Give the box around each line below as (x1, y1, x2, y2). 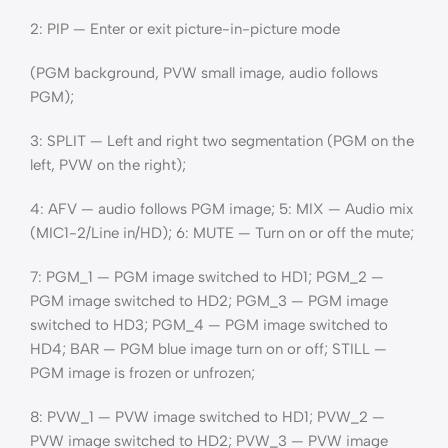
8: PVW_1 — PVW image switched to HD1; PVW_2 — (30, 408, 385, 426)
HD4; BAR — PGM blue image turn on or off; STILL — (30, 340, 387, 358)
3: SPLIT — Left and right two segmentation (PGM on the (30, 132, 414, 150)
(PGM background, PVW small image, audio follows (30, 64, 378, 82)
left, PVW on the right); (30, 156, 186, 174)
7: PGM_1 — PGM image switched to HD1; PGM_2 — (30, 268, 384, 286)
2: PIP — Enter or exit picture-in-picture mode (30, 20, 340, 38)
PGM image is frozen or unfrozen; (30, 364, 255, 382)
